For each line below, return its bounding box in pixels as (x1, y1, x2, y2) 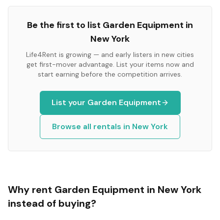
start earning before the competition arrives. (38, 70, 182, 79)
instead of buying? (8, 197, 96, 210)
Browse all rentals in (52, 121, 132, 132)
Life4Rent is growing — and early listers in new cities (26, 50, 194, 59)
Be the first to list (27, 19, 103, 31)
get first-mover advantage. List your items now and (26, 60, 194, 69)
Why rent (8, 183, 55, 196)
